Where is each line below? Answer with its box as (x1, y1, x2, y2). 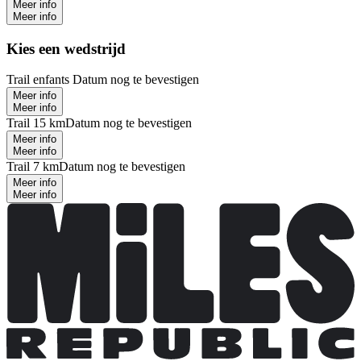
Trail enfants (6, 73, 73, 87)
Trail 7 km (6, 160, 59, 174)
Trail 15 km (6, 116, 65, 131)
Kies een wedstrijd (6, 39, 126, 57)
